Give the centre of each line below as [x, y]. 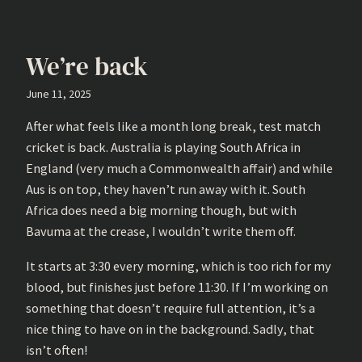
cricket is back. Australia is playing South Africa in [163, 147]
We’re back [87, 66]
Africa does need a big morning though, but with [161, 210]
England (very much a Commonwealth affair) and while [179, 168]
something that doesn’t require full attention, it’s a [170, 307]
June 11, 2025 [59, 93]
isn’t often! [57, 349]
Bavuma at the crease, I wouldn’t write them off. [161, 232]
